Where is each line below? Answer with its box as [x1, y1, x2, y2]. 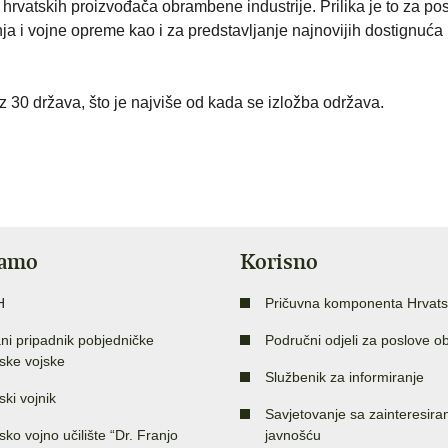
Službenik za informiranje [265, 369, 424, 386]
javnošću [265, 427, 321, 444]
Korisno [240, 248, 318, 276]
